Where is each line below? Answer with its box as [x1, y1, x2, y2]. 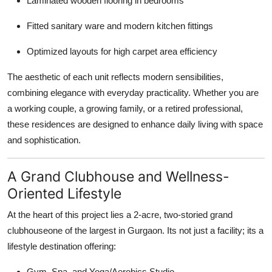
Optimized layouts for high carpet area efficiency [27, 46, 217, 56]
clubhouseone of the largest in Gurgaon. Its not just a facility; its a [7, 225, 263, 236]
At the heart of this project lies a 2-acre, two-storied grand [7, 209, 233, 220]
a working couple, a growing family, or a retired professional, [7, 103, 243, 114]
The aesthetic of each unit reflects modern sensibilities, [7, 71, 223, 82]
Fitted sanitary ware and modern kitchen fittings [27, 20, 213, 31]
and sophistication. [7, 134, 81, 145]
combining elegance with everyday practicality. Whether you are [7, 87, 259, 98]
